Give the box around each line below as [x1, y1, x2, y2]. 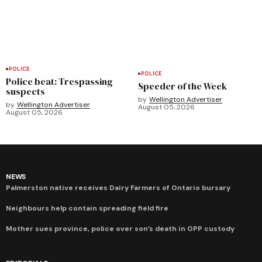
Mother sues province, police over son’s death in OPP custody [6, 223, 235, 233]
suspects [6, 84, 45, 98]
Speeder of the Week [138, 80, 227, 93]
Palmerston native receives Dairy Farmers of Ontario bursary [6, 182, 230, 192]
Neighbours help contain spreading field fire [6, 203, 168, 213]
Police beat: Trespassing [6, 74, 113, 88]
